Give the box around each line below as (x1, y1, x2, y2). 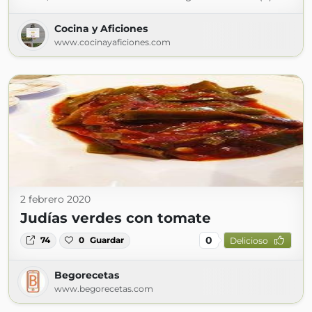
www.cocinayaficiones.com (54, 37, 171, 48)
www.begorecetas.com (54, 283, 153, 295)
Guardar (90, 235, 125, 246)
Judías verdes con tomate (20, 210, 211, 227)
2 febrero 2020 (20, 193, 91, 206)
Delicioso (229, 235, 268, 246)
